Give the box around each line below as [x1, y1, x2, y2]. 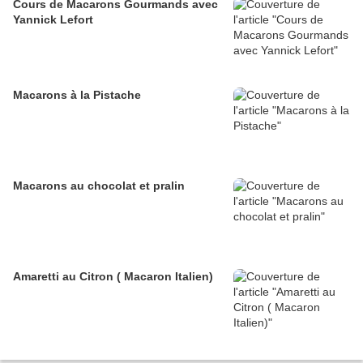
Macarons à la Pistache [13, 88, 141, 101]
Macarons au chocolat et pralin [13, 178, 185, 192]
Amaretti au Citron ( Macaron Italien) [13, 269, 213, 283]
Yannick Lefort [13, 12, 93, 26]
